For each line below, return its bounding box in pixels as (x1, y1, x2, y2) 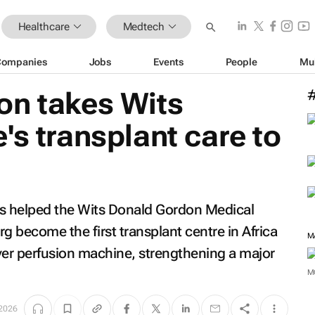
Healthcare (18, 20, 70, 33)
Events (153, 56, 184, 67)
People (225, 56, 257, 67)
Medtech (122, 20, 165, 33)
